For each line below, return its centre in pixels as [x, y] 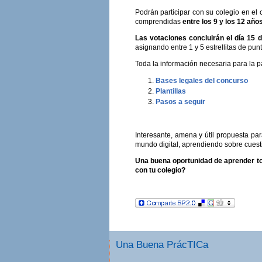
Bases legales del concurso [201, 80]
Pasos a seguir [180, 101]
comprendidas [158, 21]
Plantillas [170, 91]
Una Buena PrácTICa [162, 244]
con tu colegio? [160, 170]
